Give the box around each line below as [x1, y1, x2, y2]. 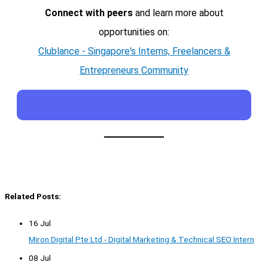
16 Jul [29, 218, 51, 229]
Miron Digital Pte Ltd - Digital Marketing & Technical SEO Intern [29, 234, 254, 245]
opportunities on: [99, 26, 169, 38]
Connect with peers [44, 7, 133, 19]
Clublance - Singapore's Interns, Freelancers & [38, 45, 230, 57]
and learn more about [132, 7, 224, 19]
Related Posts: [5, 191, 61, 202]
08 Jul [29, 252, 51, 263]
